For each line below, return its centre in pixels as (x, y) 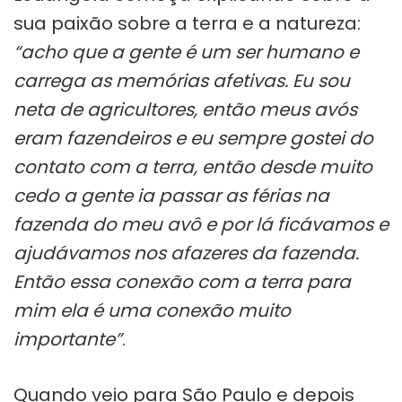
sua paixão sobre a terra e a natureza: (187, 23)
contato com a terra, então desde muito (193, 166)
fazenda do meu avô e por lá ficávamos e (201, 224)
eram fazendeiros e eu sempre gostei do (193, 138)
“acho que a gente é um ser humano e (186, 52)
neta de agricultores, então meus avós (185, 109)
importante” (68, 339)
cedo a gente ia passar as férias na (171, 195)
